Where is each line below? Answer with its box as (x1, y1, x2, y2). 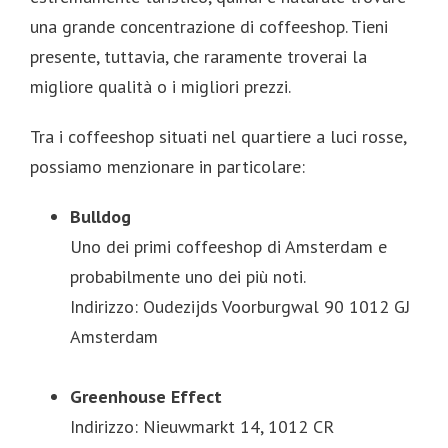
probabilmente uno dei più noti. (70, 264, 306, 288)
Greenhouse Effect (70, 384, 222, 408)
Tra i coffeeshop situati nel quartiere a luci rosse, (30, 124, 406, 148)
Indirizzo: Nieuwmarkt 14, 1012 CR (70, 414, 334, 438)
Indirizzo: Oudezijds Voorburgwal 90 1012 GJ (70, 294, 410, 318)
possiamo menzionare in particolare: (30, 154, 305, 178)
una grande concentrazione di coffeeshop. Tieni (30, 14, 388, 38)
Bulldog (70, 204, 131, 228)
